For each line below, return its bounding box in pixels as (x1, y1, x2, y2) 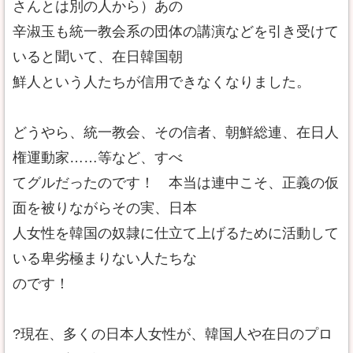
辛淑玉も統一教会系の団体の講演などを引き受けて (13, 24, 339, 39)
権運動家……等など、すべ (13, 150, 183, 165)
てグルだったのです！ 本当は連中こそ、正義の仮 (13, 175, 339, 191)
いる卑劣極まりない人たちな (13, 251, 197, 266)
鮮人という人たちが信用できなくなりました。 (13, 74, 310, 90)
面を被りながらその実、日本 (13, 200, 197, 216)
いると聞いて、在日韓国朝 (13, 49, 183, 65)
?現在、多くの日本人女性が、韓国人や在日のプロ (13, 326, 333, 342)
